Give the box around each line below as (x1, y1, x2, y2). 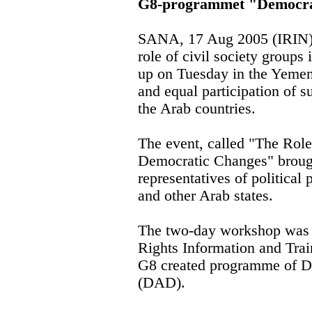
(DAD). (138, 274, 185, 292)
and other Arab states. (138, 187, 273, 205)
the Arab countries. (138, 100, 256, 118)
